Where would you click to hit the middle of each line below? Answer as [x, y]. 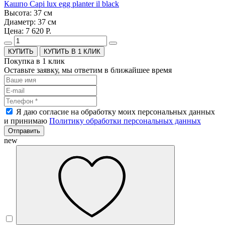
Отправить [24, 131]
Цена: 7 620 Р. [28, 31]
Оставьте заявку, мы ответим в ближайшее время [88, 70]
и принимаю [27, 121]
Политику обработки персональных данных [125, 121]
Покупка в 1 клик [34, 61]
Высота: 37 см [28, 13]
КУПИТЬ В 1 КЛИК [72, 52]
